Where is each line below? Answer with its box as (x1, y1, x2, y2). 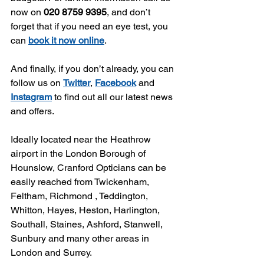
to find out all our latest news (52, 91, 175, 103)
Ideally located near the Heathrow (11, 134, 153, 146)
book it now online (28, 35, 104, 47)
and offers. (11, 105, 54, 117)
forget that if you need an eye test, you (11, 21, 170, 32)
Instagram (11, 91, 52, 103)
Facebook (95, 77, 136, 89)
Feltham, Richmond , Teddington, (11, 190, 150, 202)
